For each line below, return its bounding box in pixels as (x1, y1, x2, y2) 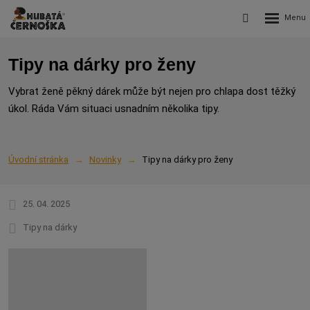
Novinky (89, 154, 121, 165)
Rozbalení (264, 9, 309, 21)
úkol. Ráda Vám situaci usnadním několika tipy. (8, 102, 219, 115)
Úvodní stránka (8, 154, 69, 165)
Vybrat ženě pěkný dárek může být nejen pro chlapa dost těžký (8, 85, 295, 98)
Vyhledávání (248, 10, 302, 23)
